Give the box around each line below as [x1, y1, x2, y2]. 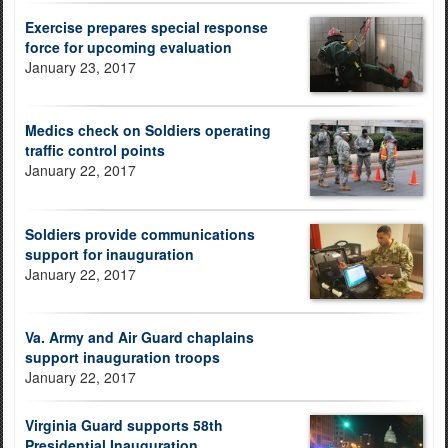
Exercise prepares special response [25, 17, 268, 38]
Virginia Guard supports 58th [25, 414, 223, 435]
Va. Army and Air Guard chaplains [25, 326, 254, 347]
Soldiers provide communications [25, 223, 255, 244]
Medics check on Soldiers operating [25, 120, 271, 141]
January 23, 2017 [25, 57, 136, 78]
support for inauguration [25, 243, 194, 264]
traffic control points [25, 140, 165, 161]
